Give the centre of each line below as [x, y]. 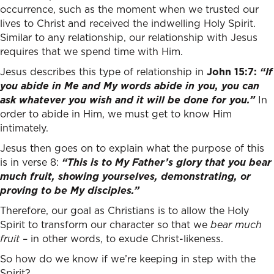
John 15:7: [232, 72]
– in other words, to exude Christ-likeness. [121, 239]
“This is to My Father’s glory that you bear [167, 162]
